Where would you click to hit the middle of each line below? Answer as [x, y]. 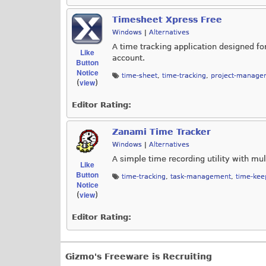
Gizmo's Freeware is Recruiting [139, 256]
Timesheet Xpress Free [167, 20]
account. [129, 58]
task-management [201, 176]
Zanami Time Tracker [161, 132]
